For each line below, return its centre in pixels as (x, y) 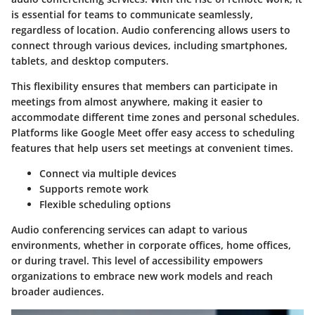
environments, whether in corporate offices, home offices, (151, 245)
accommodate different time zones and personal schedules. (155, 117)
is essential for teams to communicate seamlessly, (132, 15)
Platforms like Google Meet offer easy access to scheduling (153, 133)
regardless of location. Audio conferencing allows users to (151, 30)
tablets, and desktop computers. (90, 61)
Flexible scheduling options (105, 205)
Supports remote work (94, 189)
